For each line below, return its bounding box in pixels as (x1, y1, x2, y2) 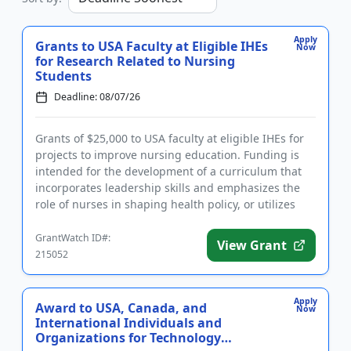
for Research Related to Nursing (35, 52, 235, 71)
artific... (35, 213, 74, 229)
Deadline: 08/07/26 (54, 90, 140, 104)
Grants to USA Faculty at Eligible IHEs (35, 38, 268, 56)
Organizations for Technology (35, 329, 221, 347)
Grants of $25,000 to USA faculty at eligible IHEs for (35, 131, 304, 147)
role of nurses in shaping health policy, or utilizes (35, 197, 295, 212)
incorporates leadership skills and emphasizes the (35, 180, 300, 196)
